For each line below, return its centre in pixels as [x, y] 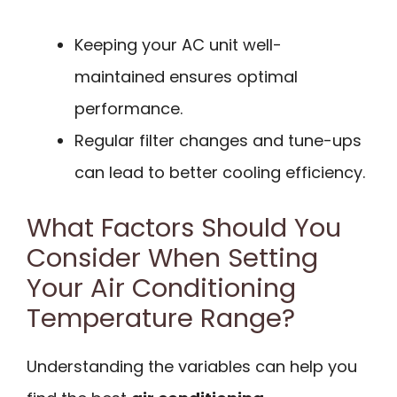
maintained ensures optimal [186, 76]
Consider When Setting [172, 257]
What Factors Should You [184, 227]
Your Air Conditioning [161, 288]
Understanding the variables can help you [192, 366]
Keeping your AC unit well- [178, 44]
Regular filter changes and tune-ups [218, 140]
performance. [128, 108]
